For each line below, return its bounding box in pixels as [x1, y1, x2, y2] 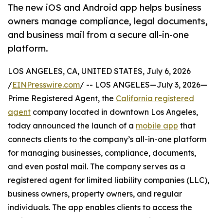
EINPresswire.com [12, 80, 80, 90]
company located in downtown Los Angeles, [31, 107, 198, 117]
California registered [116, 93, 194, 104]
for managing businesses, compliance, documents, [8, 148, 196, 158]
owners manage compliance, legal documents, [8, 16, 208, 27]
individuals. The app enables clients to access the [8, 202, 192, 213]
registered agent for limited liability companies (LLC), [8, 175, 209, 185]
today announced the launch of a [8, 121, 136, 131]
